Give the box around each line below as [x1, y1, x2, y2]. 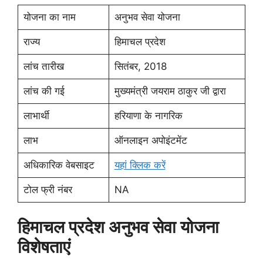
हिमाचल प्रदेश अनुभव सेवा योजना [18, 217, 219, 237]
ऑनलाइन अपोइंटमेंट [114, 134, 187, 146]
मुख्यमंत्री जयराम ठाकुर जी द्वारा [114, 85, 226, 97]
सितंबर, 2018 [114, 60, 167, 72]
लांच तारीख [23, 60, 64, 72]
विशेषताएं [18, 237, 70, 257]
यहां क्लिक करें [114, 159, 166, 171]
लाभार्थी [23, 109, 49, 122]
